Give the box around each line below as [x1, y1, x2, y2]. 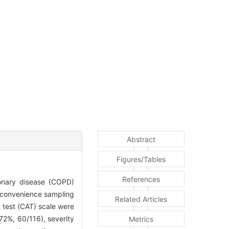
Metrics [129, 214, 153, 223]
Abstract [127, 134, 155, 144]
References [122, 174, 160, 184]
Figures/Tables [117, 154, 166, 164]
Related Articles [115, 194, 167, 203]
